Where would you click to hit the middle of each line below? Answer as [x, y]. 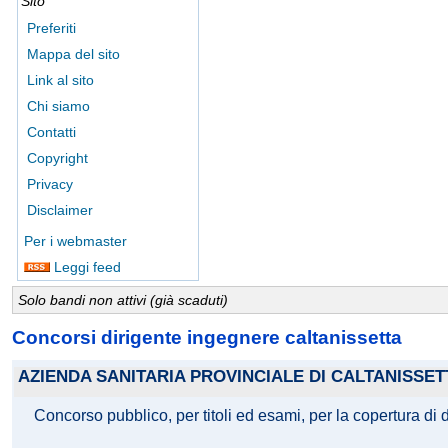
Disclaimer [60, 210]
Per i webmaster [75, 241]
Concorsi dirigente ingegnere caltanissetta [207, 337]
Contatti [51, 132]
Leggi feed [85, 267]
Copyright [57, 158]
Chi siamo [58, 106]
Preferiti [51, 28]
